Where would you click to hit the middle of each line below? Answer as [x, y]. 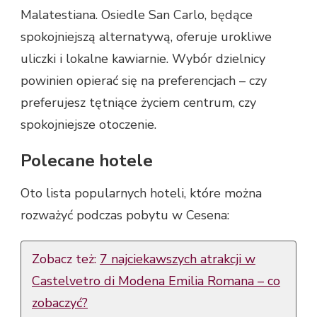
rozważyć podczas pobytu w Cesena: [125, 215]
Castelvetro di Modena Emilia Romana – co [156, 281]
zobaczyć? [60, 302]
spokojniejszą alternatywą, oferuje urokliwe [146, 37]
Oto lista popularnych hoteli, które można [141, 193]
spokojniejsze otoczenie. [88, 125]
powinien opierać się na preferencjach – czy [144, 81]
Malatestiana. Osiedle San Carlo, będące [137, 15]
